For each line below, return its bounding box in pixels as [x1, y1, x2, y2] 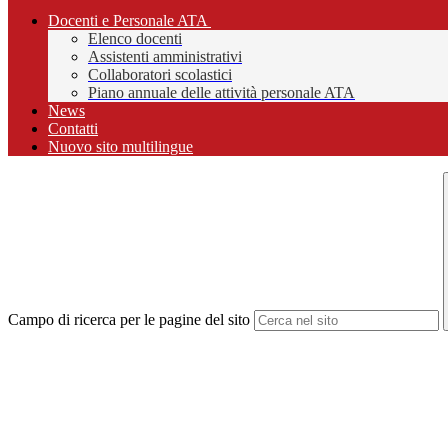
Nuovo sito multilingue [48, 138, 193, 156]
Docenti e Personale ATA [48, 12, 207, 30]
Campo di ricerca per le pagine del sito [8, 311, 250, 329]
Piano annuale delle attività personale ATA [88, 84, 355, 102]
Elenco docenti [88, 30, 182, 48]
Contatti [48, 120, 98, 138]
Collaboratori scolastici [88, 66, 232, 84]
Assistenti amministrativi [88, 48, 242, 66]
